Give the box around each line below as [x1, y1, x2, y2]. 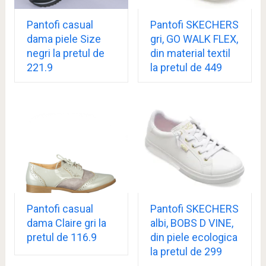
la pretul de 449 [150, 61, 222, 74]
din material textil [150, 47, 230, 60]
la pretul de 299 [150, 245, 222, 258]
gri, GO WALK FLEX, [150, 33, 238, 46]
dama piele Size [26, 33, 101, 46]
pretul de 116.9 [26, 230, 97, 243]
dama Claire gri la [26, 216, 106, 229]
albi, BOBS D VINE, [150, 216, 233, 229]
